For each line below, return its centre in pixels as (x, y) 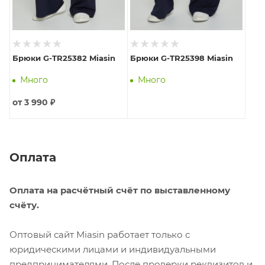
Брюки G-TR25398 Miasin (182, 58)
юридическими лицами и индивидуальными (113, 249)
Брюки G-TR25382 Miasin (64, 58)
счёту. (24, 205)
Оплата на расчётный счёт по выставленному (120, 190)
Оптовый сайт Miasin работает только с (100, 234)
